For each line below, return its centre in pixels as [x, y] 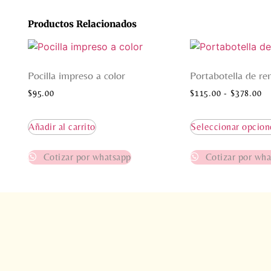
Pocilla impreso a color [77, 75]
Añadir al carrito [62, 126]
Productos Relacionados [82, 24]
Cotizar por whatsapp [86, 157]
